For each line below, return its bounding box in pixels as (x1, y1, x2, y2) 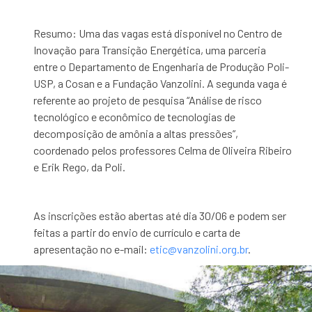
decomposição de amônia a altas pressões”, (33, 127, 239, 140)
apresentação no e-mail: (33, 242, 150, 256)
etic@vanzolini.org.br (150, 242, 249, 256)
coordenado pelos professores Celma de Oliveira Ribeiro (33, 143, 292, 157)
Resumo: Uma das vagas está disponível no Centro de (33, 26, 283, 40)
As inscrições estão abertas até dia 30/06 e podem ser (33, 209, 287, 222)
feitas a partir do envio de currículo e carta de (33, 226, 241, 239)
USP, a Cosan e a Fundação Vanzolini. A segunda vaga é (33, 77, 288, 90)
